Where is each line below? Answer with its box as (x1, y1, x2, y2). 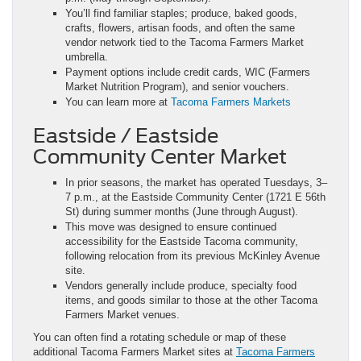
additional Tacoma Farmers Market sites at (33, 345, 236, 358)
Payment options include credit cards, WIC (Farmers (65, 65, 310, 78)
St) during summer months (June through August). (65, 205, 298, 218)
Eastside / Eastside (33, 123, 218, 147)
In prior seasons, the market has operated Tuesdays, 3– (65, 176, 327, 189)
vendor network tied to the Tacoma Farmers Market (65, 35, 304, 48)
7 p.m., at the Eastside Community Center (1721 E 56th (65, 190, 326, 203)
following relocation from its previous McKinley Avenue (65, 249, 320, 262)
